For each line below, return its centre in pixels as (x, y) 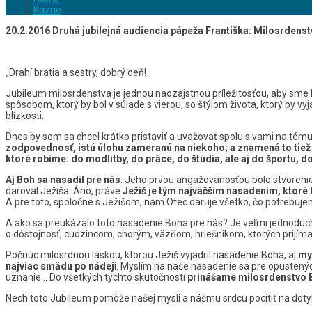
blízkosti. (25, 115)
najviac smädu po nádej (60, 266)
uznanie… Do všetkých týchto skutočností (96, 277)
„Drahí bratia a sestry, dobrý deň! (76, 72)
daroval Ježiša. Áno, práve (64, 190)
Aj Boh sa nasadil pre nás (63, 179)
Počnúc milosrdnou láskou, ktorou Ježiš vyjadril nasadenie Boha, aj (152, 255)
